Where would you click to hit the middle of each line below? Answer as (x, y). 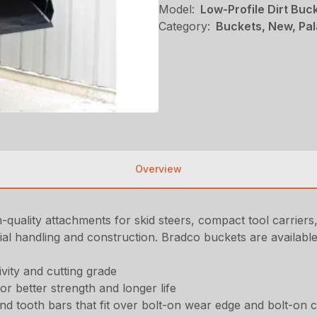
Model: (177, 9)
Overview (158, 168)
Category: (184, 26)
